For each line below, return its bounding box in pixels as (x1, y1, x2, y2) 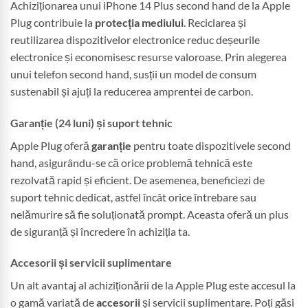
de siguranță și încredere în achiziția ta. (10, 224, 190, 238)
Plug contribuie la (10, 15, 95, 29)
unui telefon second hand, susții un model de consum (10, 67, 256, 80)
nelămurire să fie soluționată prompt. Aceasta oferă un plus (10, 207, 289, 221)
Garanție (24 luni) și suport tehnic (10, 115, 173, 129)
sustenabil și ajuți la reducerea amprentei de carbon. (10, 84, 253, 98)
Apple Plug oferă (10, 138, 91, 152)
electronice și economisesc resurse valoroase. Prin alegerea (10, 49, 287, 63)
